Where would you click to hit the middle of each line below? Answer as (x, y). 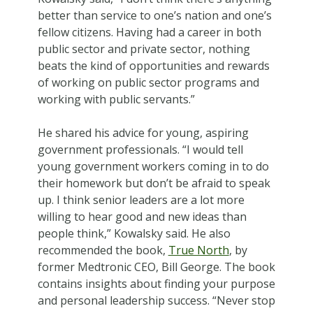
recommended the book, (103, 250)
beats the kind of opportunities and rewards (153, 65)
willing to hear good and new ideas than (142, 216)
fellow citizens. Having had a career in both (149, 32)
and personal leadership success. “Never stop (156, 300)
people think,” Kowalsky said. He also (134, 233)
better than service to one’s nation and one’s (154, 15)
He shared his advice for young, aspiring (143, 132)
